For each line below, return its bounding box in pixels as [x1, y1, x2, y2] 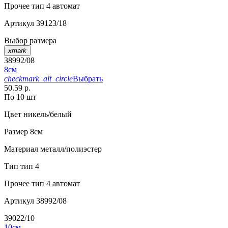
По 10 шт [4, 93, 36, 102]
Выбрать [73, 74, 103, 83]
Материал [4, 145, 38, 154]
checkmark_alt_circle [4, 74, 73, 83]
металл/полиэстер [38, 145, 102, 154]
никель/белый [21, 110, 72, 119]
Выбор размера [4, 36, 56, 45]
